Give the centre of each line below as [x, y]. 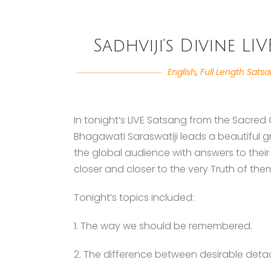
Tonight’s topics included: [134, 198]
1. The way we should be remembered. [163, 226]
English [181, 72]
